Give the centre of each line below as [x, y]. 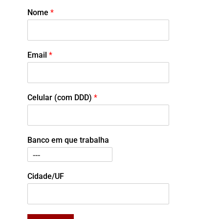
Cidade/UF [46, 176]
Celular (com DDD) [61, 98]
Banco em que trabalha [68, 140]
